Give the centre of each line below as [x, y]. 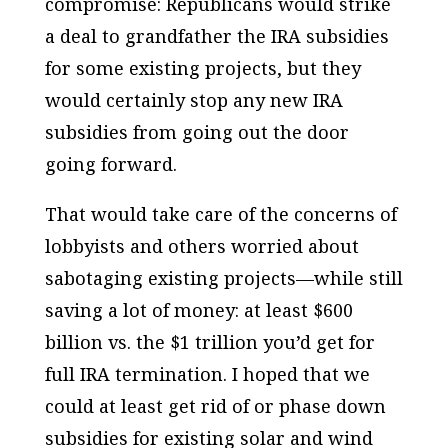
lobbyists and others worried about [201, 245]
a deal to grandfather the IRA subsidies [216, 35]
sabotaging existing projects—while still [223, 277]
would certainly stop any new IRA [193, 99]
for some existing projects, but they [202, 67]
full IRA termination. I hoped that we [207, 373]
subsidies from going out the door [196, 131]
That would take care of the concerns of [220, 213]
